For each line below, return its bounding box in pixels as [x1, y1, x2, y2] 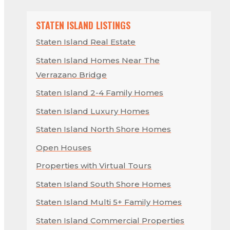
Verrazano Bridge [36, 69, 107, 80]
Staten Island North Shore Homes [36, 124, 171, 135]
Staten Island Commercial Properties [36, 215, 185, 225]
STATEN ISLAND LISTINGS [36, 18, 131, 32]
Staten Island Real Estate [36, 37, 136, 47]
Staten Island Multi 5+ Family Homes [36, 197, 182, 207]
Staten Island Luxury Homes [36, 106, 150, 116]
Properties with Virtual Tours [36, 161, 152, 171]
